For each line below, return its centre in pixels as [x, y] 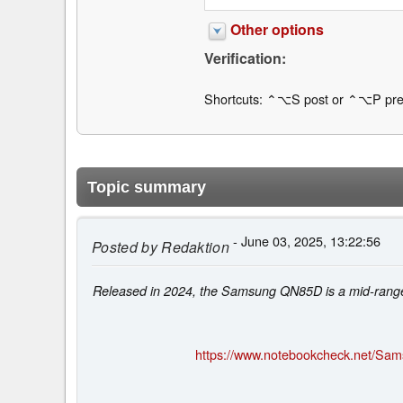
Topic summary [147, 187]
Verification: [245, 58]
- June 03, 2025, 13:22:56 [305, 240]
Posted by [125, 246]
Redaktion [193, 246]
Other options [277, 30]
